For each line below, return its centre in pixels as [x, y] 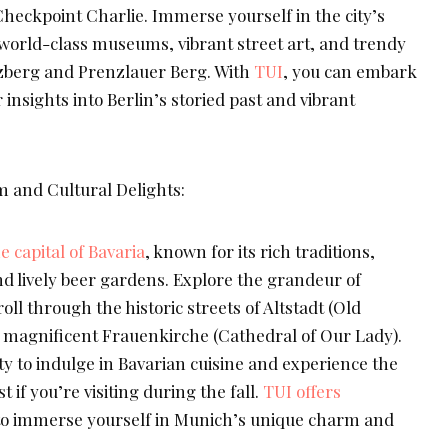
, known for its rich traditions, [260, 251]
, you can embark [350, 71]
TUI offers [302, 391]
